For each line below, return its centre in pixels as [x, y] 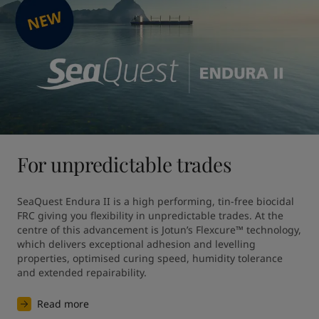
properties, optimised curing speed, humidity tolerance [150, 258]
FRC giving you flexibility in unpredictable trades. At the [150, 215]
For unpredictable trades [125, 164]
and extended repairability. [82, 272]
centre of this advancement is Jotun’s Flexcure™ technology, [159, 230]
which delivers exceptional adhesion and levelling [136, 244]
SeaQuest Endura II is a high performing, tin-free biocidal [156, 201]
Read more [63, 304]
